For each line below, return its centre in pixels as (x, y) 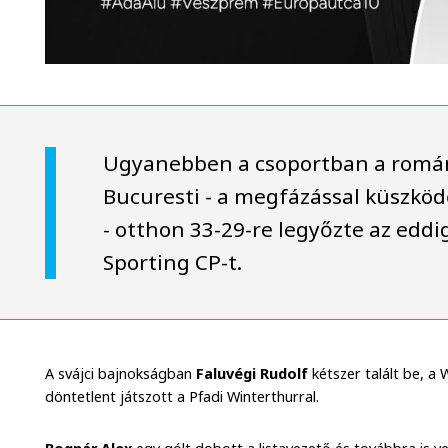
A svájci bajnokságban (121, 374)
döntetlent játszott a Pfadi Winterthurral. (182, 397)
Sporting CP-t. (173, 261)
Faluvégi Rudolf (254, 374)
